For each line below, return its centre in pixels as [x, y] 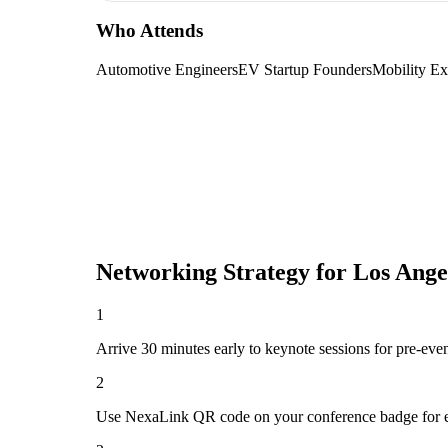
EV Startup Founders [305, 70]
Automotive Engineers [167, 70]
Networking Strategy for [224, 272]
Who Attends [149, 31]
